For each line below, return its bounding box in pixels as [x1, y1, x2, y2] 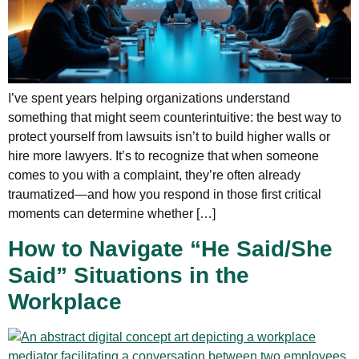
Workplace [8, 288, 122, 314]
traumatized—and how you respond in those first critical [8, 188, 321, 202]
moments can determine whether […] [8, 207, 216, 221]
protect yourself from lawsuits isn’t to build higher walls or [8, 130, 330, 144]
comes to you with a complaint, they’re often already [8, 168, 301, 183]
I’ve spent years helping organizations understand [8, 91, 290, 106]
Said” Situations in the [8, 262, 249, 288]
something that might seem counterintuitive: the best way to [8, 111, 341, 125]
